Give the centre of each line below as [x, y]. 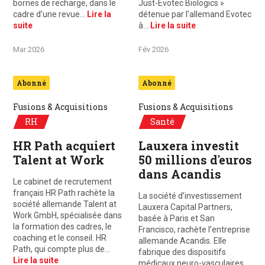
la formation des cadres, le [62, 227]
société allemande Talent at [65, 204]
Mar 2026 [29, 49]
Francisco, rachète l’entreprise [194, 230]
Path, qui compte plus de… [62, 249]
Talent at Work [59, 160]
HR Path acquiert [64, 146]
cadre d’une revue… [50, 14]
